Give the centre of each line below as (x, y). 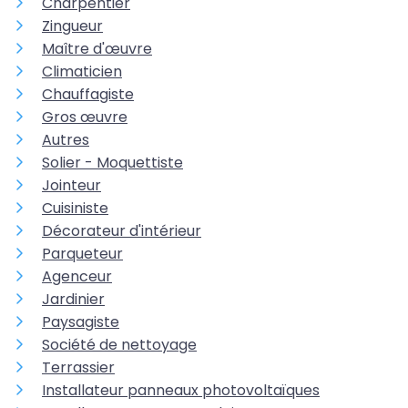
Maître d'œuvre (97, 49)
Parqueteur (82, 254)
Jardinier (73, 300)
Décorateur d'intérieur (122, 231)
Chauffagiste (88, 95)
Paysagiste (81, 322)
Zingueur (72, 26)
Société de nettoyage (119, 345)
